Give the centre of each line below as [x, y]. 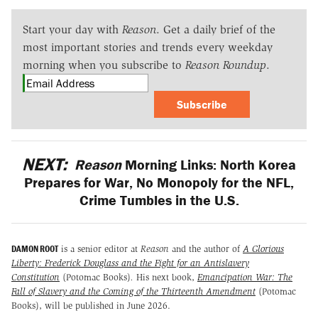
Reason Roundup [226, 65]
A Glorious [263, 249]
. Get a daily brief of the [216, 29]
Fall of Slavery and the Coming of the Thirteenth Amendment [133, 292]
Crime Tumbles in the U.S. [159, 199]
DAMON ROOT [35, 249]
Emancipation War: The [245, 278]
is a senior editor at [99, 249]
